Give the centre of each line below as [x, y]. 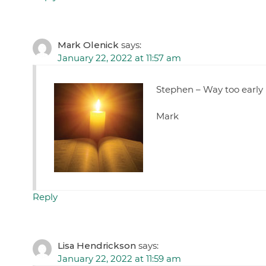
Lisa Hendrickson [96, 246]
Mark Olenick [88, 45]
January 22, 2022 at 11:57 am [119, 58]
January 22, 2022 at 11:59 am [119, 259]
